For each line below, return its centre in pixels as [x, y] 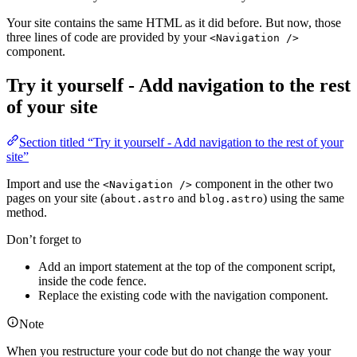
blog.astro [231, 199]
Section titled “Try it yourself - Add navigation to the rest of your [181, 143]
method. [27, 213]
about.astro [139, 199]
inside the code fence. [92, 281]
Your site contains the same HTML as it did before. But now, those [174, 23]
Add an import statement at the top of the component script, [187, 267]
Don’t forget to [44, 240]
